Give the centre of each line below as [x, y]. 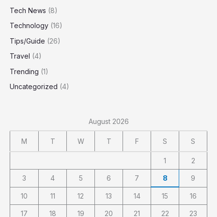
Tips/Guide [27, 41]
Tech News [28, 10]
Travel [20, 56]
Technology [29, 26]
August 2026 [108, 122]
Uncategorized [34, 87]
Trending [24, 71]
